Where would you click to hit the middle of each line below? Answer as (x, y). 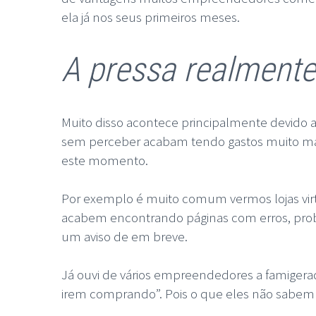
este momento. (105, 160)
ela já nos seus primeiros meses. (151, 17)
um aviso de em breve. (124, 236)
